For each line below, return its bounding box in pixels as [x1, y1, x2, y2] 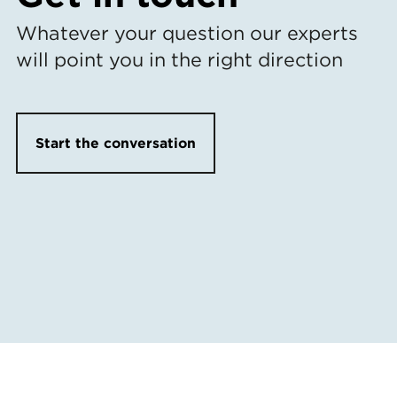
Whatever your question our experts [16, 20, 359, 44]
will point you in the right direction [16, 47, 344, 71]
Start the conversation [35, 134, 197, 152]
